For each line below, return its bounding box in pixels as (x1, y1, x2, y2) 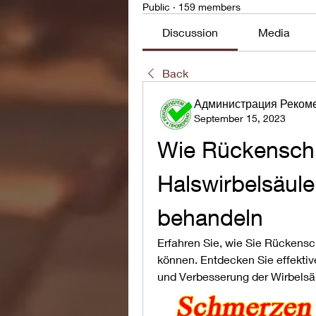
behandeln (157, 204, 263, 231)
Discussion (162, 25, 219, 39)
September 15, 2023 (194, 112, 286, 124)
